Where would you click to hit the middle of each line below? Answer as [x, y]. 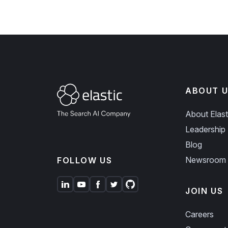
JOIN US [204, 191]
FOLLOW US [85, 161]
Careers [199, 214]
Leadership [205, 129]
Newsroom [206, 160]
